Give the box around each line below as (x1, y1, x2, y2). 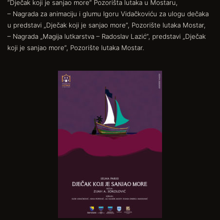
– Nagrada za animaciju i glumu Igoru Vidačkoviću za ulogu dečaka (7, 9, 209, 18)
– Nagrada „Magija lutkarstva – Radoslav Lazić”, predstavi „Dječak (7, 32, 206, 40)
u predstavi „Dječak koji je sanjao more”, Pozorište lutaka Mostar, (7, 21, 206, 29)
